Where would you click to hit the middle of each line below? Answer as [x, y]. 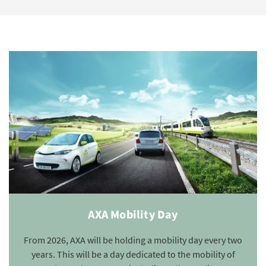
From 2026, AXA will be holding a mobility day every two [133, 240]
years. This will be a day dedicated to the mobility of [133, 254]
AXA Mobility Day [133, 214]
